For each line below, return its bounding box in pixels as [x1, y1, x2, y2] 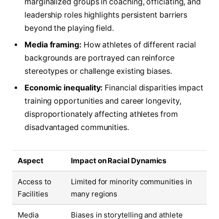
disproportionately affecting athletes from [24, 109, 178, 119]
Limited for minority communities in [71, 177, 192, 187]
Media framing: [24, 40, 82, 50]
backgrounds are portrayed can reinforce [24, 53, 175, 63]
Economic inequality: [24, 83, 103, 93]
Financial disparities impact [103, 83, 204, 93]
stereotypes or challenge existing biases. [24, 66, 172, 76]
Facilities [18, 189, 48, 199]
